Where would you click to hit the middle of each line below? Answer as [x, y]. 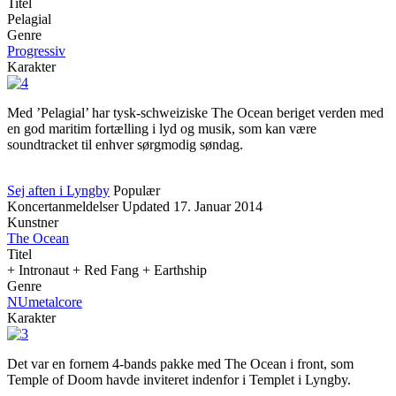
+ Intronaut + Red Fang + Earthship [107, 270]
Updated [146, 206]
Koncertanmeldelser [63, 206]
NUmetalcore [45, 302]
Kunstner [33, 222]
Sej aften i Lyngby [58, 190]
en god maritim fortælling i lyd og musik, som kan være [162, 129]
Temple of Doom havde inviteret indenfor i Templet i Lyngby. [179, 380]
